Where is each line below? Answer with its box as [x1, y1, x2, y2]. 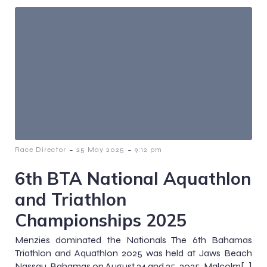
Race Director [15, 145, 66, 154]
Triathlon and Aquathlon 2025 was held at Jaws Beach [15, 247, 252, 259]
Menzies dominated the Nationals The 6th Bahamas [15, 234, 252, 246]
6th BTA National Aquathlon [15, 167, 251, 190]
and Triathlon [15, 188, 126, 210]
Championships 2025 [15, 209, 187, 231]
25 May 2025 [76, 145, 125, 154]
